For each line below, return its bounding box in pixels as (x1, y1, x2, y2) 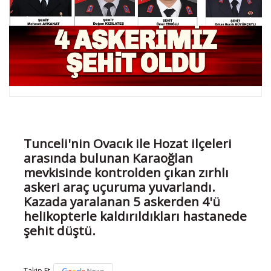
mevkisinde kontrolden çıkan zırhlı (24, 164, 229, 181)
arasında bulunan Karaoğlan (24, 149, 193, 167)
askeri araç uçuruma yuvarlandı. (24, 178, 215, 196)
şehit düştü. (24, 222, 96, 240)
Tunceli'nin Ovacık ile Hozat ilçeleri (24, 135, 232, 152)
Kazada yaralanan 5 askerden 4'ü (24, 193, 220, 211)
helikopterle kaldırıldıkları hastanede (24, 207, 247, 225)
